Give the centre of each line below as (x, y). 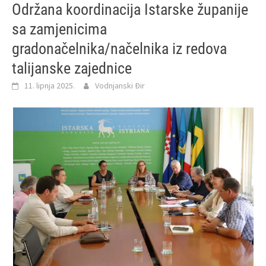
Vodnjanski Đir (120, 85)
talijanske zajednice (72, 68)
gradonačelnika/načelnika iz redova (119, 48)
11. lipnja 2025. (50, 85)
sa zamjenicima (59, 29)
